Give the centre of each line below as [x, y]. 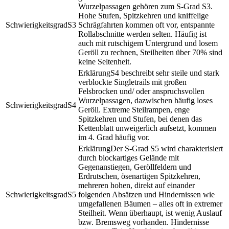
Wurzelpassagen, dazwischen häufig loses [145, 100]
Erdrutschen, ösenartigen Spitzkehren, [139, 176]
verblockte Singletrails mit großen [132, 82]
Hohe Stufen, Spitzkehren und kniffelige [143, 15]
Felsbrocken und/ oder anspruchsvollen [141, 91]
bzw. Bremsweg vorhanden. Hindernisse [144, 222]
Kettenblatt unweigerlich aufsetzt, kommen [147, 128]
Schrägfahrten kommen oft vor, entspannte [146, 25]
